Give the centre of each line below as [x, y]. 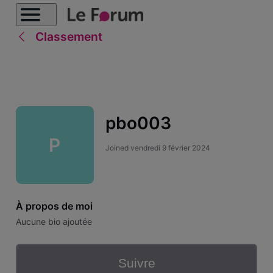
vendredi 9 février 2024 [170, 147]
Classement [69, 37]
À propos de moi [54, 206]
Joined [118, 147]
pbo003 [138, 123]
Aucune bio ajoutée [54, 222]
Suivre [136, 263]
